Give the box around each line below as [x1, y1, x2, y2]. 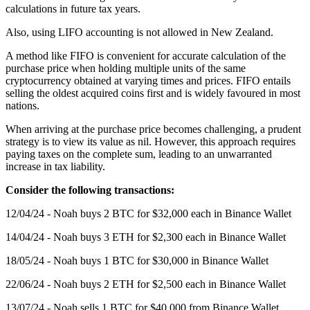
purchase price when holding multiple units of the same [6, 62, 246, 74]
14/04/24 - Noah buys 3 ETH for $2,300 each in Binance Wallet [6, 230, 286, 243]
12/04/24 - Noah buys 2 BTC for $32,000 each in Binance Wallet [6, 207, 291, 219]
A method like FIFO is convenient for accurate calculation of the [6, 49, 286, 62]
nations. [6, 99, 39, 111]
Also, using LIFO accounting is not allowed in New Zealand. [6, 26, 273, 38]
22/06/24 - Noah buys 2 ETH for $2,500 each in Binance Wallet [6, 277, 286, 290]
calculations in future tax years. [6, 2, 140, 15]
